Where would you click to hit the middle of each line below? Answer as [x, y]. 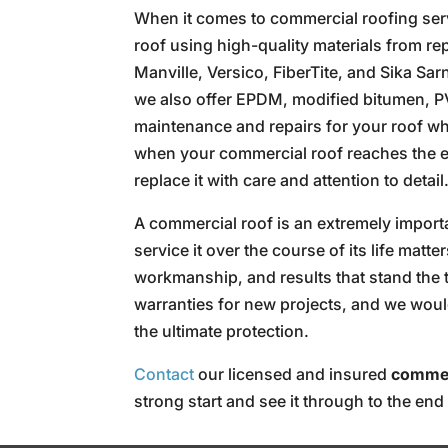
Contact [164, 374]
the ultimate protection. [222, 331]
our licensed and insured [293, 374]
